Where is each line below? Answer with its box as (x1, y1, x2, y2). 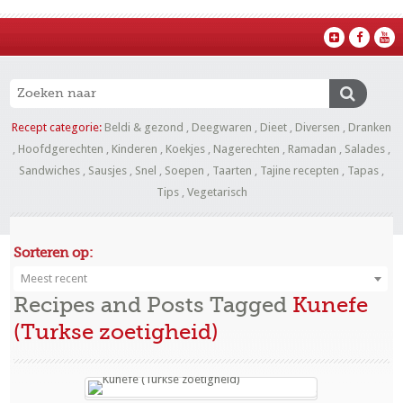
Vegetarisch (186, 185, 247, 199)
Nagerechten (213, 142, 280, 156)
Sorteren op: (13, 245, 94, 261)
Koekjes (166, 142, 205, 156)
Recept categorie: (12, 121, 102, 134)
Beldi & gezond (104, 121, 184, 134)
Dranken (348, 121, 391, 134)
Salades (345, 142, 385, 156)
